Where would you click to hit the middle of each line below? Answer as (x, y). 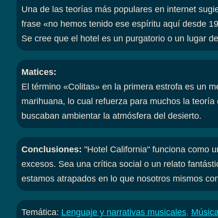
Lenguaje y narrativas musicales (124, 212)
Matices (37, 72)
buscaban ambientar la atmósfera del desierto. (111, 116)
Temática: (41, 212)
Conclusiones (50, 149)
